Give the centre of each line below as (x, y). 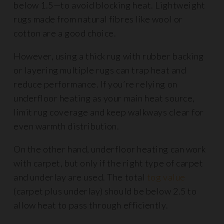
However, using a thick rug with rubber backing (109, 56)
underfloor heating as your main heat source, (104, 98)
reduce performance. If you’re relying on (95, 84)
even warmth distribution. (66, 126)
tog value (166, 177)
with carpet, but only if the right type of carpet (108, 163)
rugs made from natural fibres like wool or (98, 19)
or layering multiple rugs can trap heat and (100, 70)
